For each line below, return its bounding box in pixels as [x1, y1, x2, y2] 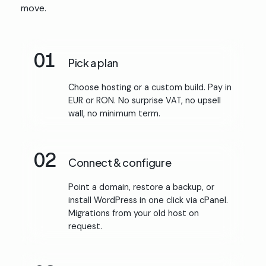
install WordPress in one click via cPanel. [68, 194, 228, 205]
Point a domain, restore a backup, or [68, 181, 214, 192]
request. [68, 220, 102, 232]
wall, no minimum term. [68, 107, 160, 119]
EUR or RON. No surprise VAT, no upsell [68, 94, 221, 106]
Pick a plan [68, 55, 119, 69]
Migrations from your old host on [68, 207, 199, 218]
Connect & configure [68, 155, 172, 169]
